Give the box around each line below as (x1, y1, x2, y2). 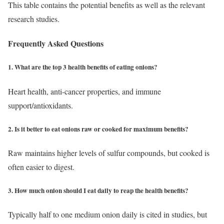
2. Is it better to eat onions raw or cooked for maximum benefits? (8, 123, 188, 134)
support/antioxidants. (8, 99, 73, 110)
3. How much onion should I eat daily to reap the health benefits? (8, 185, 188, 196)
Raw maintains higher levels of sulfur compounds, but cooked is (8, 147, 209, 158)
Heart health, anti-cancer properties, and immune (8, 85, 161, 96)
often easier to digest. (8, 161, 74, 172)
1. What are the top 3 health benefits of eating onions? (8, 62, 157, 72)
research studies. (8, 13, 62, 24)
